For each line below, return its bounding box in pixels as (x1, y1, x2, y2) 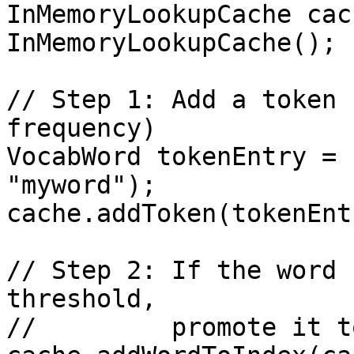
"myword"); (6, 171, 156, 199)
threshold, (6, 284, 156, 313)
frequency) (6, 114, 156, 142)
